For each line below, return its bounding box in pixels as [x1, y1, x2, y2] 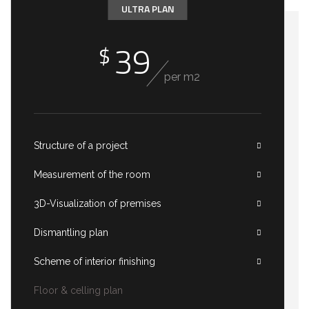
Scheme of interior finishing [34, 256, 155, 267]
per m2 [164, 70, 200, 83]
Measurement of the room [34, 169, 150, 180]
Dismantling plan [34, 227, 108, 238]
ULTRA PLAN [121, 1, 175, 16]
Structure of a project [34, 140, 128, 151]
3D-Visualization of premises [34, 198, 161, 209]
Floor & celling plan [34, 285, 123, 296]
